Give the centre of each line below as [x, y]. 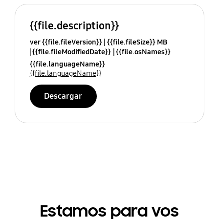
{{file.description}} [74, 25]
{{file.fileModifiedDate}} [71, 52]
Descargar [63, 96]
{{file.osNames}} [143, 52]
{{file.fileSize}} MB [137, 42]
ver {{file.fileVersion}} [66, 42]
